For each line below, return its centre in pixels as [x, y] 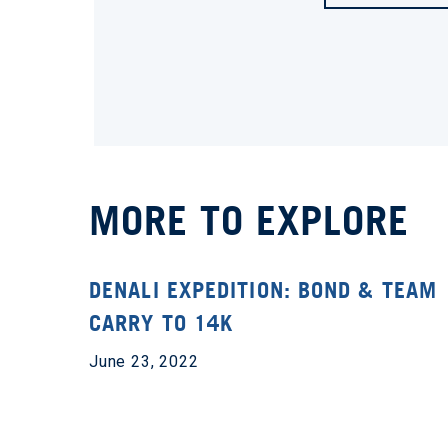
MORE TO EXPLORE [249, 220]
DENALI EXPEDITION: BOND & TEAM [263, 290]
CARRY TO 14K [161, 323]
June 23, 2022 [144, 361]
